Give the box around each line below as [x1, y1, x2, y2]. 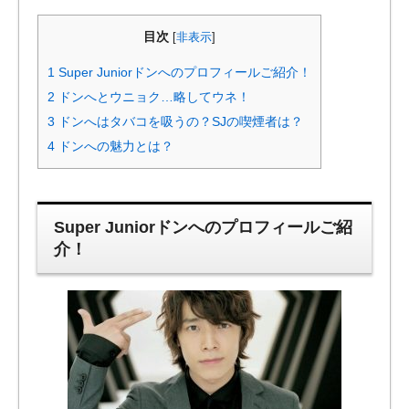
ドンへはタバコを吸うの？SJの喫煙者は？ [55, 114, 303, 130]
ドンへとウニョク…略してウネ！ [55, 89, 250, 105]
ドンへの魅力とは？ [55, 139, 173, 154]
